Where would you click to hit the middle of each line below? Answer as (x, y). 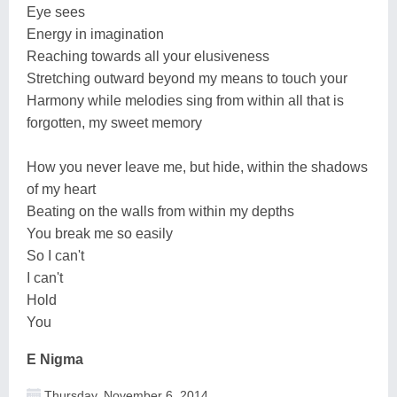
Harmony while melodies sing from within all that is (185, 100)
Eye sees (56, 12)
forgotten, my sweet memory (114, 122)
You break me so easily (100, 233)
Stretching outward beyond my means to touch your (187, 78)
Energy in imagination (95, 34)
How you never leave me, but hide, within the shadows (197, 167)
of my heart (61, 189)
